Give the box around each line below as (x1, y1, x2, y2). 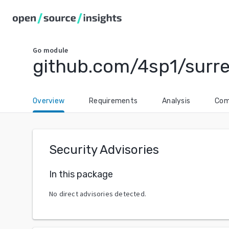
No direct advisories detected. (49, 189, 146, 198)
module (43, 45, 68, 55)
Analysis (162, 97, 190, 105)
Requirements (89, 97, 138, 105)
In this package (49, 168, 113, 180)
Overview (33, 97, 64, 105)
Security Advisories (49, 143, 159, 157)
